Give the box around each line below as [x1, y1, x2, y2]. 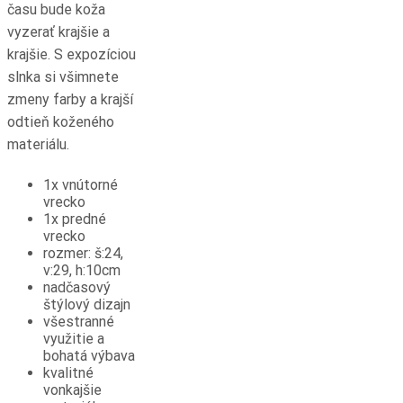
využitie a [43, 329, 104, 347]
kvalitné [43, 363, 94, 381]
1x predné [43, 210, 106, 228]
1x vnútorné [43, 175, 118, 193]
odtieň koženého [7, 112, 114, 130]
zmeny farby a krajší [7, 90, 133, 108]
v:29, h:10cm [43, 261, 121, 279]
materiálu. [7, 135, 69, 153]
